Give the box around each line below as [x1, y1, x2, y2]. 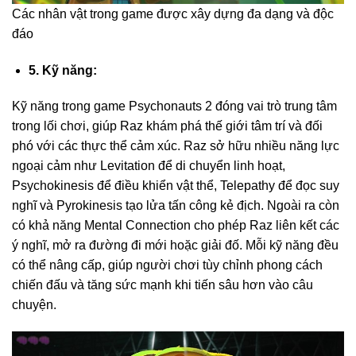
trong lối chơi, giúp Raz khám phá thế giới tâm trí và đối [12, 119, 323, 133]
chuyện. [12, 298, 56, 312]
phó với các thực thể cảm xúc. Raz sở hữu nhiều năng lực [12, 139, 339, 153]
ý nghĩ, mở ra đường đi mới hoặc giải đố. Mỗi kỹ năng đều [12, 238, 339, 253]
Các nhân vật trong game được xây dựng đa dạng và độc [12, 6, 334, 21]
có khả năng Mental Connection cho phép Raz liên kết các [12, 219, 339, 233]
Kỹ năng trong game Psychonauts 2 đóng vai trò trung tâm [12, 99, 337, 114]
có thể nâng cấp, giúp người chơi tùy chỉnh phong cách [12, 258, 323, 273]
